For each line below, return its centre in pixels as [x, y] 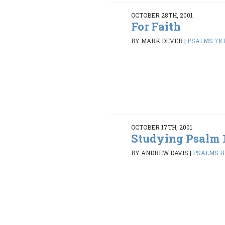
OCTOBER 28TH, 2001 [162, 15]
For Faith [156, 26]
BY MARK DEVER [157, 41]
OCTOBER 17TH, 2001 [162, 127]
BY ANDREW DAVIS [160, 153]
